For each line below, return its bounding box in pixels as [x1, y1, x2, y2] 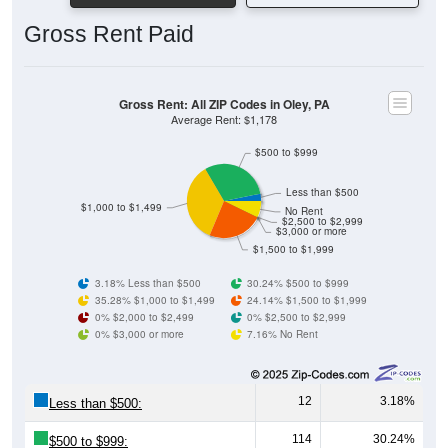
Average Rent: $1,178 [171, 111, 277, 127]
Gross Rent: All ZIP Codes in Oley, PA [118, 95, 330, 113]
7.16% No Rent [247, 326, 319, 341]
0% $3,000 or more [94, 326, 184, 341]
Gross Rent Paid [24, 21, 194, 48]
